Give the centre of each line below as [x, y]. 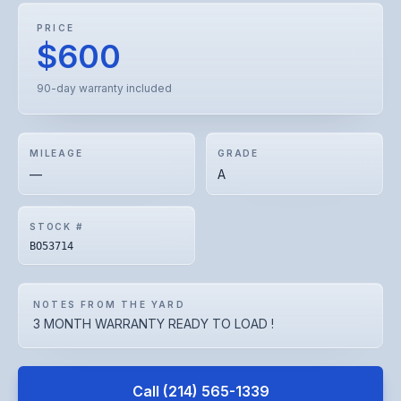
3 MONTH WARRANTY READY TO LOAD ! [154, 324]
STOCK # [56, 226]
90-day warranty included [104, 88]
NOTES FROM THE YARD [109, 304]
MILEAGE [56, 153]
